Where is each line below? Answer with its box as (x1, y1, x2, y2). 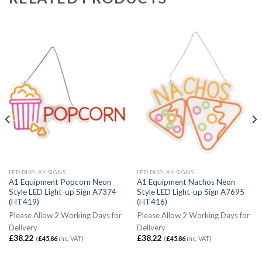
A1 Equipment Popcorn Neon (8, 177, 111, 187)
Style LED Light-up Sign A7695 (136, 187, 244, 197)
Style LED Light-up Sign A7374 (8, 187, 116, 197)
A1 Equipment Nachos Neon (136, 177, 235, 187)
